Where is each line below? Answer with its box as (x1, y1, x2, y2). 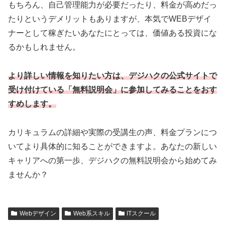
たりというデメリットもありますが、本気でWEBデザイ (8, 15, 211, 24)
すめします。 (8, 99, 56, 108)
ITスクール (127, 209, 156, 217)
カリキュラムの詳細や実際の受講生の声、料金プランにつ (8, 128, 217, 137)
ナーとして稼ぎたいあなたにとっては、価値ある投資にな (8, 29, 217, 38)
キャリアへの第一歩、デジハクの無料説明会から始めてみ (8, 156, 217, 165)
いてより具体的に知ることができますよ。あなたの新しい (8, 142, 217, 151)
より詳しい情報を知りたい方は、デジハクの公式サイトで (8, 71, 217, 80)
